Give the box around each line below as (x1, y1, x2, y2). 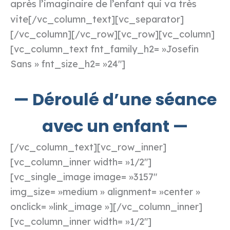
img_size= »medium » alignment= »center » (10, 186, 200, 198)
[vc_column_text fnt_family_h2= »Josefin (10, 43, 199, 55)
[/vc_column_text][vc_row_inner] (10, 141, 166, 154)
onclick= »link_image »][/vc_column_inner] (10, 201, 202, 213)
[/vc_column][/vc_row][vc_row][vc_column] (10, 28, 215, 41)
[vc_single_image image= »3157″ (10, 171, 157, 183)
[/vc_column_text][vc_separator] (28, 13, 184, 26)
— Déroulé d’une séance (13, 88, 217, 111)
